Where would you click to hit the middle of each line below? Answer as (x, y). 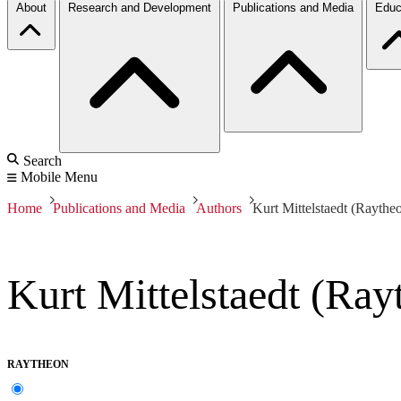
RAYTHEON (38, 365)
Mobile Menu (59, 176)
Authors (219, 208)
